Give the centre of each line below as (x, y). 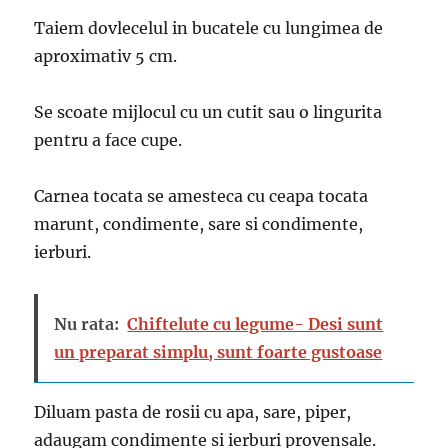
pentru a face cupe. (108, 140)
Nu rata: (87, 324)
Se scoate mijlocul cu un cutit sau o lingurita (208, 112)
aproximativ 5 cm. (106, 56)
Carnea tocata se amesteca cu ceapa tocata (201, 196)
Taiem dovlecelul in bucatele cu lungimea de (209, 28)
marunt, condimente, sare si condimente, (199, 224)
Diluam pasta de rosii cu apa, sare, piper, (193, 412)
